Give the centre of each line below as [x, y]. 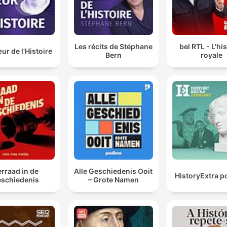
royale [211, 55]
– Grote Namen [113, 180]
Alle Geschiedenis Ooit [113, 171]
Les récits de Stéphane [113, 47]
